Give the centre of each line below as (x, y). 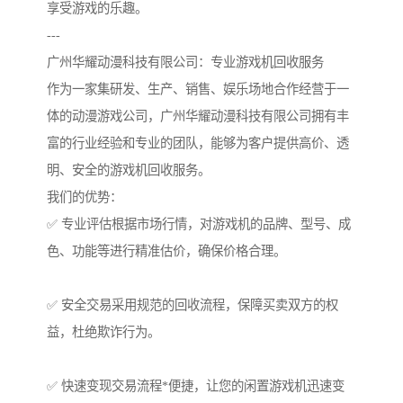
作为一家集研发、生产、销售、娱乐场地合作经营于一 (198, 90)
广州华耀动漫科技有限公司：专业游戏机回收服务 (185, 63)
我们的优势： (85, 197)
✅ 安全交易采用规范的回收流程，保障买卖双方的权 (193, 305)
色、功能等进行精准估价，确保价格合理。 (166, 251)
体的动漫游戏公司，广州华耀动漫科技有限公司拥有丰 (198, 116)
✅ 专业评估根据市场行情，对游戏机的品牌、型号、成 (199, 224)
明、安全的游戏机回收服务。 (129, 170)
